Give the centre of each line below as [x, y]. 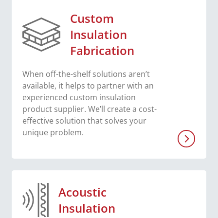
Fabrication [102, 51]
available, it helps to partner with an [88, 86]
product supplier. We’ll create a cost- [90, 109]
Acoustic [83, 192]
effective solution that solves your [84, 121]
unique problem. [53, 133]
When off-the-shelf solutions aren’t [86, 74]
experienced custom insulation [79, 98]
